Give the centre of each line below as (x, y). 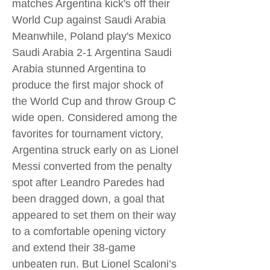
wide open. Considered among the (95, 118)
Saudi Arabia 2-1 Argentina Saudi (92, 52)
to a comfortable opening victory (89, 231)
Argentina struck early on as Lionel (95, 150)
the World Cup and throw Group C (94, 101)
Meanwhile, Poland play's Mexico (92, 36)
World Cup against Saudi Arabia (89, 20)
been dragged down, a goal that (88, 199)
